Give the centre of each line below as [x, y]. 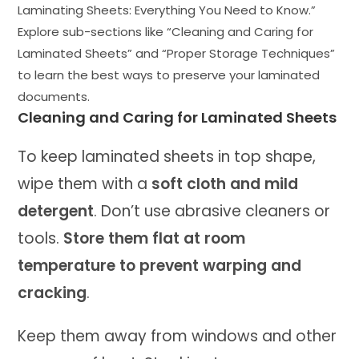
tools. [41, 238]
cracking [52, 292]
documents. [54, 96]
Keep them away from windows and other [177, 336]
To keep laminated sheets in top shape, [167, 156]
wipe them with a [85, 184]
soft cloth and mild [225, 184]
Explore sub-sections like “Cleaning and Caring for [166, 31]
